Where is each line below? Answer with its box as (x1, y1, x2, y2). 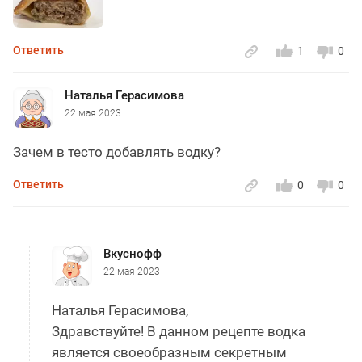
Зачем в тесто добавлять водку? (13, 144, 221, 161)
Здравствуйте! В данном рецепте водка (52, 323, 305, 340)
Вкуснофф (103, 246, 162, 262)
